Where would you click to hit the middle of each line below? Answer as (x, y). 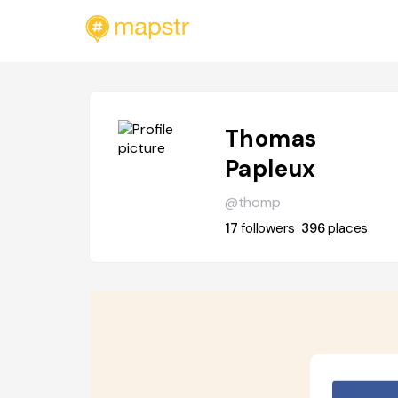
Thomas (271, 139)
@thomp (252, 202)
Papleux (270, 169)
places (348, 228)
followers (268, 228)
